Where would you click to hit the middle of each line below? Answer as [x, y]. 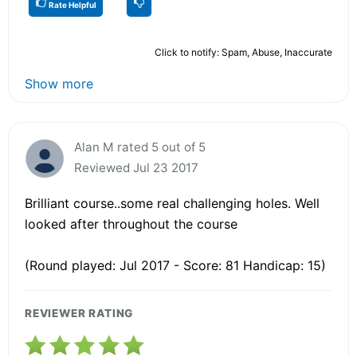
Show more [59, 83]
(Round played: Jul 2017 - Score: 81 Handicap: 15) [175, 265]
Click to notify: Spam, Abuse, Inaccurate [243, 52]
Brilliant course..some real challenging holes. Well [172, 203]
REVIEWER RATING [79, 313]
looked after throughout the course [131, 224]
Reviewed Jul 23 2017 [136, 167]
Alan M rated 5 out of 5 [140, 147]
